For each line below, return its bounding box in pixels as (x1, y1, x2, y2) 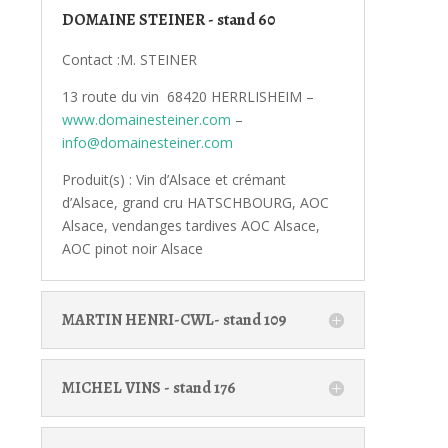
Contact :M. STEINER (61, 49, 197, 69)
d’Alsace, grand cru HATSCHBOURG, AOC (61, 192, 329, 212)
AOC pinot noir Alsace (61, 238, 203, 258)
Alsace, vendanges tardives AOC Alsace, (61, 215, 320, 235)
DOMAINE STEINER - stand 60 (61, 8, 275, 31)
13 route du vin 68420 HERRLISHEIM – (61, 86, 314, 106)
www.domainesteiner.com (61, 109, 231, 129)
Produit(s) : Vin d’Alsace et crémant (61, 169, 286, 189)
